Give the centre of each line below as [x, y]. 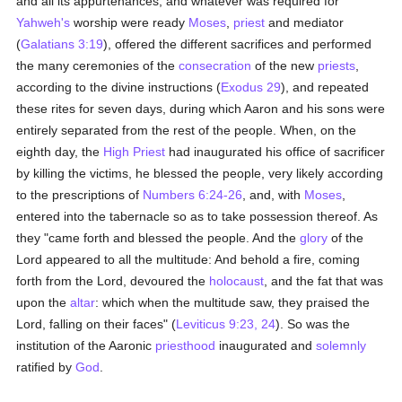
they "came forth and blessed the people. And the [158, 238]
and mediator [305, 22]
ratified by [46, 367]
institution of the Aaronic [86, 345]
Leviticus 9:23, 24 [226, 324]
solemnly [341, 345]
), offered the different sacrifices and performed [238, 44]
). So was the [313, 324]
